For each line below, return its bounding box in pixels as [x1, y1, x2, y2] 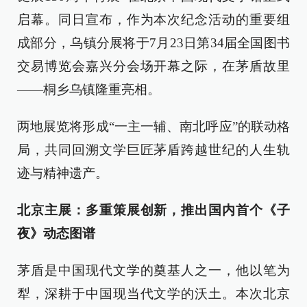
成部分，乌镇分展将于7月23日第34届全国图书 [17, 36, 290, 50]
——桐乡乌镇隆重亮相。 [17, 82, 160, 97]
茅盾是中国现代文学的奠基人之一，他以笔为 [17, 263, 290, 278]
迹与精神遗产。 [17, 166, 108, 180]
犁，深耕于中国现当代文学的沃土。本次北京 [17, 286, 290, 301]
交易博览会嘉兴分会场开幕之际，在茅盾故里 [17, 59, 290, 73]
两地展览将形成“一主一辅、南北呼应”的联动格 [17, 119, 290, 134]
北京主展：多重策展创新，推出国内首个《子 [17, 203, 290, 217]
